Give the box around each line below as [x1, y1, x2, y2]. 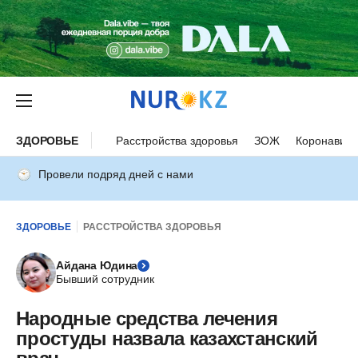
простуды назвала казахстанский [16, 328, 318, 349]
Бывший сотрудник [56, 272, 154, 285]
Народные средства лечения [16, 308, 277, 329]
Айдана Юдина [56, 259, 138, 272]
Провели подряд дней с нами [38, 168, 193, 181]
